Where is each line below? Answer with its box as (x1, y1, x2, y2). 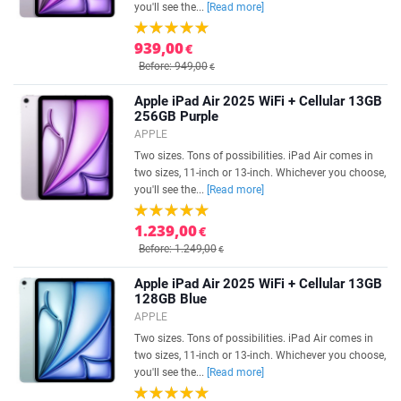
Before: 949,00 (139, 60, 208, 73)
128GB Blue (134, 291, 207, 307)
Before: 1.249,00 (139, 243, 217, 255)
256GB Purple (134, 108, 218, 124)
